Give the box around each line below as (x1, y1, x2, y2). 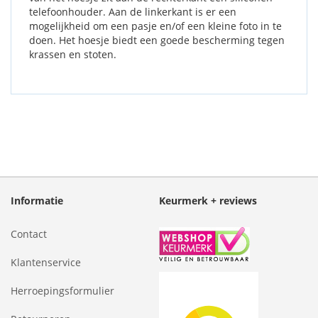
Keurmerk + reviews (159, 194, 257, 207)
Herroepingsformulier (11, 284, 114, 297)
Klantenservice (11, 256, 81, 269)
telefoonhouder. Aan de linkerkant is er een (29, 5, 236, 18)
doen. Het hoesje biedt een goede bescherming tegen (29, 33, 285, 47)
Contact (11, 227, 47, 241)
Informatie (11, 194, 63, 207)
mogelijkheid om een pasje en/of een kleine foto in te (29, 19, 282, 33)
